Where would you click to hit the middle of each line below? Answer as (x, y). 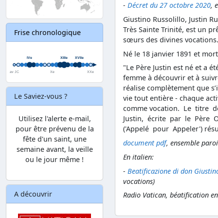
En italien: (138, 157)
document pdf (145, 143)
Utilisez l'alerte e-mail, (54, 118)
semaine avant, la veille (54, 149)
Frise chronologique (47, 33)
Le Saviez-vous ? (41, 96)
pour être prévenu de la (54, 128)
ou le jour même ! (54, 159)
